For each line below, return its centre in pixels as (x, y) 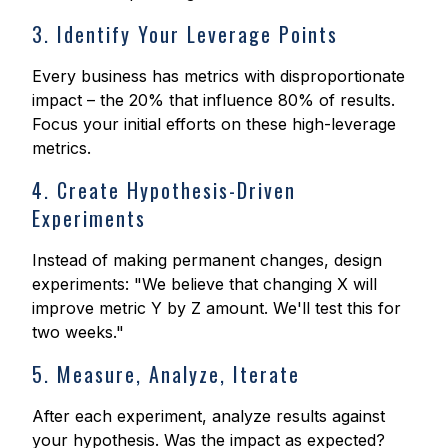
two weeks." (78, 332)
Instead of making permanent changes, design (207, 260)
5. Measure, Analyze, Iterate (166, 374)
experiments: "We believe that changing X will (204, 284)
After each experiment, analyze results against (208, 416)
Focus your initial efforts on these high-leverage (214, 124)
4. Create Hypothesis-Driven (164, 190)
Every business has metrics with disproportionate (218, 76)
